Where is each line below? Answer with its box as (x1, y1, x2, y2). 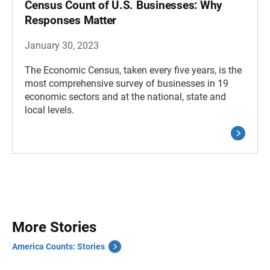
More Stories (12, 219, 96, 236)
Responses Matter (25, 13, 116, 28)
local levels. (25, 104, 74, 116)
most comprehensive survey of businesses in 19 (25, 78, 228, 90)
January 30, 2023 (25, 40, 99, 52)
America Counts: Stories (12, 242, 105, 252)
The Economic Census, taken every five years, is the (25, 64, 242, 77)
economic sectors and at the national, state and (25, 91, 226, 103)
